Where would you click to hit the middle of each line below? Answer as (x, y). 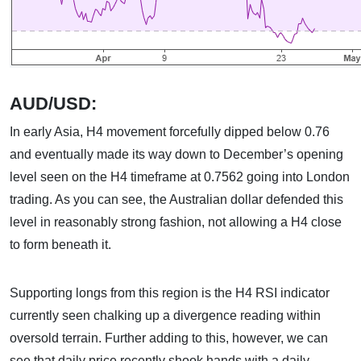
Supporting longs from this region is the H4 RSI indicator (170, 293)
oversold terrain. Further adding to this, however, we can (169, 338)
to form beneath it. (60, 245)
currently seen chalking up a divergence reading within (165, 315)
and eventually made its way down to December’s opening (176, 154)
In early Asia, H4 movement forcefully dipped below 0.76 (170, 132)
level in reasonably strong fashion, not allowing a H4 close (176, 222)
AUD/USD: (60, 104)
